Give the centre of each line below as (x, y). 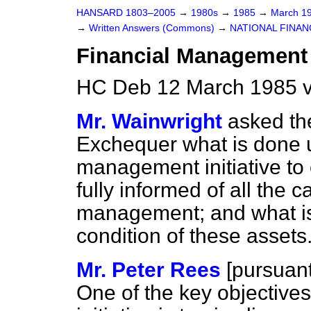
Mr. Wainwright (149, 121)
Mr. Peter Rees (149, 270)
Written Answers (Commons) (153, 28)
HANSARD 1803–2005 (126, 13)
